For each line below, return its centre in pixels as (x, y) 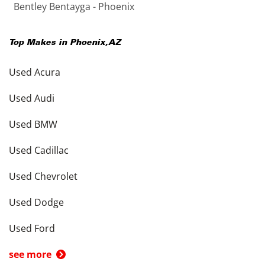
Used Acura (35, 72)
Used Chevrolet (43, 176)
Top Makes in (39, 43)
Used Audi (32, 98)
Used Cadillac (39, 150)
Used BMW (33, 124)
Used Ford (32, 228)
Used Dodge (36, 202)
